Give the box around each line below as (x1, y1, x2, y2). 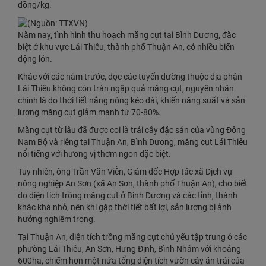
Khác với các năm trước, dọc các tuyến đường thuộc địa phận (18, 72, 242, 82)
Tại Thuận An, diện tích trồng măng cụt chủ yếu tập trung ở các (18, 232, 247, 242)
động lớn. (18, 54, 52, 64)
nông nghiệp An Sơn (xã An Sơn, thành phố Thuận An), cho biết (18, 179, 248, 189)
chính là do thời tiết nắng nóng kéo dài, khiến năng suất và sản (18, 96, 245, 106)
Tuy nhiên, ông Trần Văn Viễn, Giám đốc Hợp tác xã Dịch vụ (18, 167, 232, 177)
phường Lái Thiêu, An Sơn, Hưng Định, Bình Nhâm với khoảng (18, 244, 241, 254)
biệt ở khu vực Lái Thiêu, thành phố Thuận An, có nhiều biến (18, 42, 235, 52)
